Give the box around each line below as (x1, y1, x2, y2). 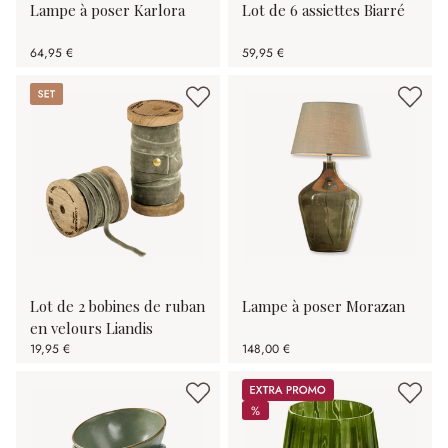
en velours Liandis (30, 318, 153, 338)
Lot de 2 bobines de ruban (30, 296, 205, 316)
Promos (241, 377, 287, 397)
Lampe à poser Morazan (242, 296, 405, 316)
